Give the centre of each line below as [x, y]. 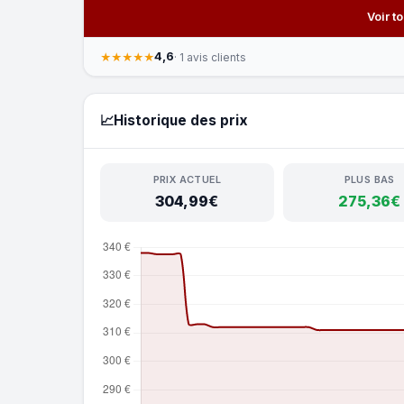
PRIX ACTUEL [187, 179]
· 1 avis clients [210, 57]
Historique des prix [181, 120]
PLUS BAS [369, 179]
